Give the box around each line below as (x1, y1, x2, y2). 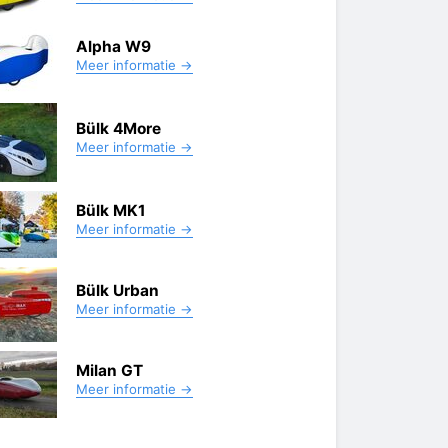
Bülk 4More (76, 118, 161, 138)
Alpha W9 (76, 36, 151, 56)
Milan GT (76, 360, 143, 380)
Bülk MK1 (76, 200, 146, 220)
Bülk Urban (76, 280, 159, 300)
